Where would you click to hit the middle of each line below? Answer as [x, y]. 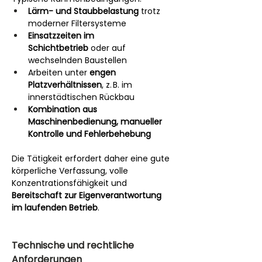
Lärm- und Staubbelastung [83, 11]
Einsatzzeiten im [62, 35]
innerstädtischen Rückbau [81, 97]
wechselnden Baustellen [77, 60]
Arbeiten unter [59, 72]
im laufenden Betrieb [55, 207]
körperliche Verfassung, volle [71, 170]
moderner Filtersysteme [77, 23]
